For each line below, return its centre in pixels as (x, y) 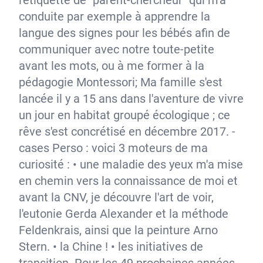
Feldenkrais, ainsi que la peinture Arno (118, 230)
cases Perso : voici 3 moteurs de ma (113, 148)
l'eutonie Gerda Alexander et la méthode (124, 214)
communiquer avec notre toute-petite (117, 49)
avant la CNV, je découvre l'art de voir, (116, 197)
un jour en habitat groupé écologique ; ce (124, 115)
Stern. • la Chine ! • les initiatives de (111, 247)
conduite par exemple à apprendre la (114, 16)
